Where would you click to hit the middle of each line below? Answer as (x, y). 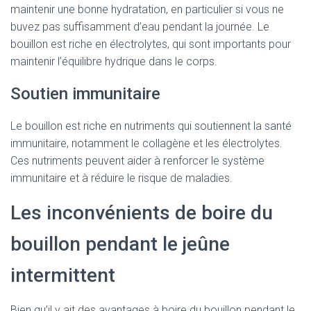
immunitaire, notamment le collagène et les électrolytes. (146, 143)
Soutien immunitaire (85, 94)
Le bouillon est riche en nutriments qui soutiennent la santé (151, 126)
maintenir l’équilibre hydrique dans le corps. (114, 61)
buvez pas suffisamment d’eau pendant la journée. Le (140, 27)
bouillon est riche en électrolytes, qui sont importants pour (151, 44)
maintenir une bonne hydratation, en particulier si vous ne (147, 9)
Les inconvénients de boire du (142, 213)
